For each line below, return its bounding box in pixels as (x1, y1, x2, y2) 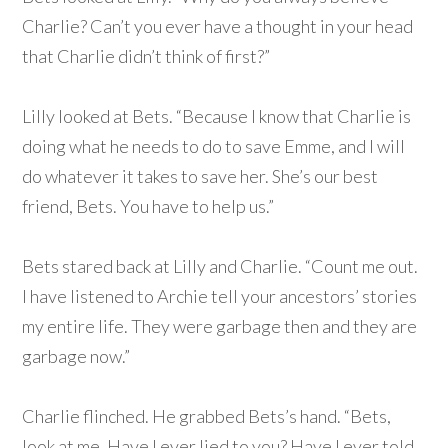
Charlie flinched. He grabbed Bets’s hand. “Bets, (22, 405, 392, 428)
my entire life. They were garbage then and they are (22, 315, 418, 338)
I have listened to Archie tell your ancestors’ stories (22, 285, 418, 308)
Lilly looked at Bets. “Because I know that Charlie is (22, 105, 412, 128)
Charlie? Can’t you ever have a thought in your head (22, 15, 414, 38)
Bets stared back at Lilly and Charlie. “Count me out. (22, 255, 419, 278)
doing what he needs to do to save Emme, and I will (22, 135, 406, 158)
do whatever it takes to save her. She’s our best (22, 165, 379, 188)
